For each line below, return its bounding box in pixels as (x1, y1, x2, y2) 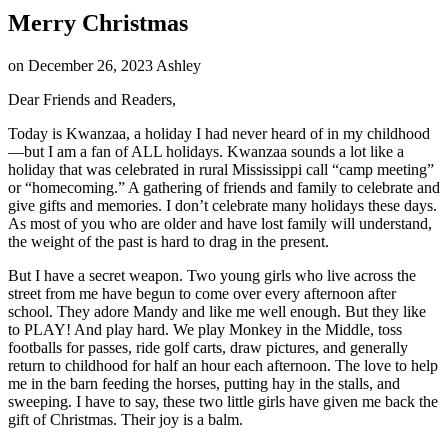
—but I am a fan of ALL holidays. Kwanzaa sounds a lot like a (8, 142, 404, 160)
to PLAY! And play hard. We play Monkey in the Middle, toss (8, 320, 402, 338)
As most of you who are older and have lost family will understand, (8, 214, 432, 232)
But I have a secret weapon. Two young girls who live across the (8, 266, 416, 284)
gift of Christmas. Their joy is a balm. (8, 410, 243, 428)
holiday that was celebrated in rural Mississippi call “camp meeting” (8, 160, 434, 178)
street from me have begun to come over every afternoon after (8, 284, 396, 302)
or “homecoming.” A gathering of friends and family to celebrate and (8, 178, 440, 196)
